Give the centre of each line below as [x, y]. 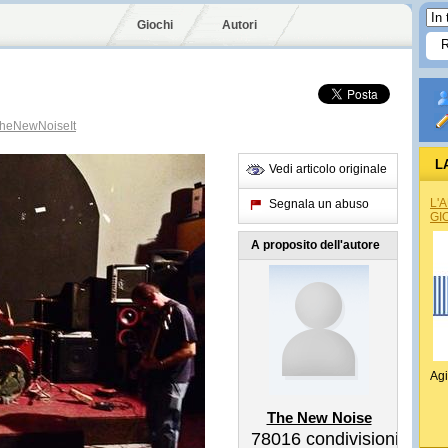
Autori [239, 25]
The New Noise [319, 417]
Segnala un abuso [319, 204]
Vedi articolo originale [328, 169]
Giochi [155, 25]
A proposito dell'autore [315, 245]
